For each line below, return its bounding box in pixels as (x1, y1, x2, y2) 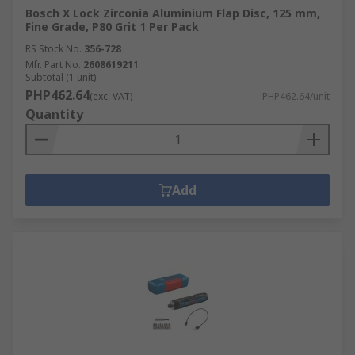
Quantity (25, 105, 83, 123)
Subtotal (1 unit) (25, 71, 96, 84)
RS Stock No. (25, 42, 82, 55)
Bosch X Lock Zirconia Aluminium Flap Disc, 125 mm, (25, 6, 320, 21)
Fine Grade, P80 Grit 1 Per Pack (25, 19, 199, 34)
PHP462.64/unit (262, 90, 330, 103)
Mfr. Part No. (25, 58, 81, 71)
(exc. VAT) (90, 90, 132, 103)
